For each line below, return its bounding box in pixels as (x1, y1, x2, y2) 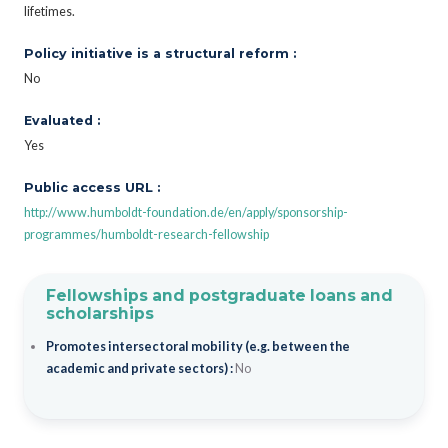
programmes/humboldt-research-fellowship (24, 226, 269, 242)
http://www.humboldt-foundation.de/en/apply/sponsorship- (24, 204, 348, 220)
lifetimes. (24, 3, 75, 19)
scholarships (45, 303, 154, 323)
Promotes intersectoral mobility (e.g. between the (45, 338, 350, 354)
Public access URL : (24, 179, 160, 195)
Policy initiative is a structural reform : (24, 45, 296, 61)
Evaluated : (24, 112, 100, 128)
